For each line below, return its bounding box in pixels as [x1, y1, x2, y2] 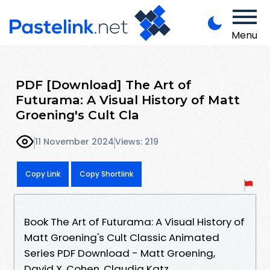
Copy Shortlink [80, 168, 133, 179]
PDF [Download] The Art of [16, 77, 191, 92]
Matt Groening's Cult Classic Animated [24, 230, 219, 245]
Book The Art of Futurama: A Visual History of [24, 214, 245, 229]
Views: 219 [115, 136, 159, 148]
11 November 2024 [35, 136, 114, 148]
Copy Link [25, 168, 60, 179]
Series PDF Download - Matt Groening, [24, 245, 215, 260]
